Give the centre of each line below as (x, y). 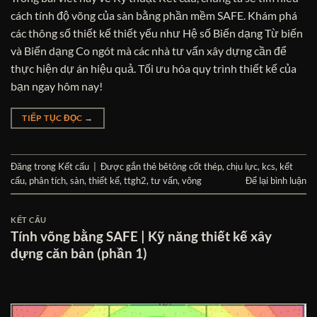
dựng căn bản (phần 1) (79, 253)
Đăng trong (34, 167)
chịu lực (242, 167)
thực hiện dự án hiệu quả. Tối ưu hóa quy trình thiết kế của (154, 68)
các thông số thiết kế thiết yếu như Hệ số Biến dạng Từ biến (157, 33)
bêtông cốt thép (190, 167)
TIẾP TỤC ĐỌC (53, 117)
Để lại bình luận (276, 181)
